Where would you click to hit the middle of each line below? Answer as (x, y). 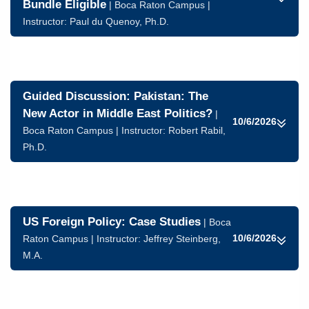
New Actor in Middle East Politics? (118, 113)
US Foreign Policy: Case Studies (112, 222)
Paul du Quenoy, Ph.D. (119, 21)
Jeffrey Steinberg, (182, 239)
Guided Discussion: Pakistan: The (116, 96)
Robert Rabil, (197, 130)
